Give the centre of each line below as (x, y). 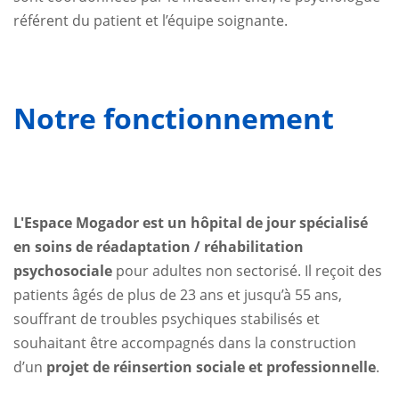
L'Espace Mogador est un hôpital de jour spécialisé (191, 222)
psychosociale (63, 270)
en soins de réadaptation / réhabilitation (159, 246)
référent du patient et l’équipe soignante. (151, 20)
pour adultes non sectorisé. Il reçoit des (247, 270)
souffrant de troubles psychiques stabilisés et (167, 318)
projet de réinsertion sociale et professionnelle (211, 366)
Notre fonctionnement (174, 118)
